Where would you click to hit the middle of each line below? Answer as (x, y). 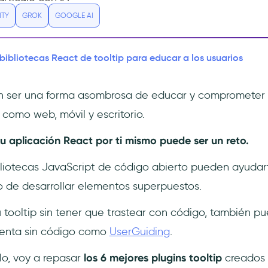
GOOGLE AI (74, 15)
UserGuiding (139, 232)
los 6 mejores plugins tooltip (154, 258)
